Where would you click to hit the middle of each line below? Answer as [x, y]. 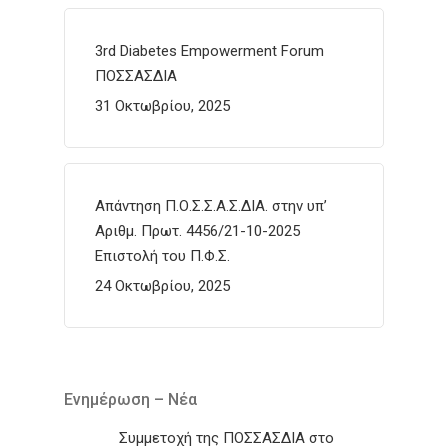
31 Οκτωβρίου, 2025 [162, 105]
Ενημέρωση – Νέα [130, 399]
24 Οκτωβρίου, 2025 [162, 285]
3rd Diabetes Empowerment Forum [209, 50]
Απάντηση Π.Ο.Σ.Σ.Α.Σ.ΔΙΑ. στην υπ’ [211, 205]
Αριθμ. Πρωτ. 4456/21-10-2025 [197, 230]
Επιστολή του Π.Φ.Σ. [162, 255]
